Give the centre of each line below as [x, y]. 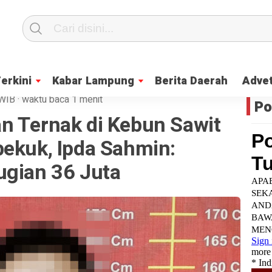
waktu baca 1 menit [62, 100]
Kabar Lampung [93, 81]
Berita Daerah [191, 81]
